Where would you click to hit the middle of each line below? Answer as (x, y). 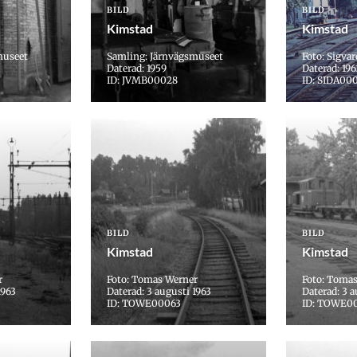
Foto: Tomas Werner (152, 280)
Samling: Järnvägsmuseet (165, 57)
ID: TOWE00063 (144, 304)
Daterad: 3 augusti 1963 (159, 292)
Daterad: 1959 (137, 69)
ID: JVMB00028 (142, 80)
